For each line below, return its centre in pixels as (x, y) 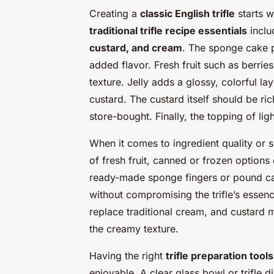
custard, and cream (136, 47)
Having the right (128, 255)
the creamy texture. (134, 228)
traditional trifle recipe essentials (168, 30)
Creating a (115, 13)
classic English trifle (187, 13)
